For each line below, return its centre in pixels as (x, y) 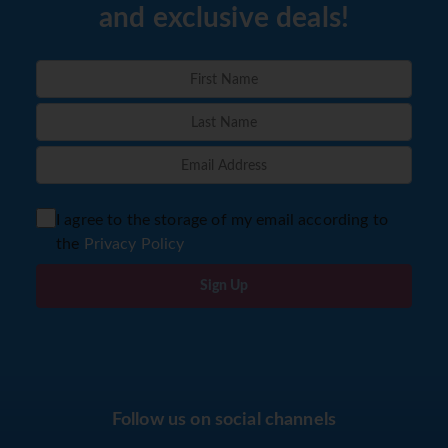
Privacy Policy (134, 244)
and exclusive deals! (223, 18)
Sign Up (224, 286)
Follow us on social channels (224, 420)
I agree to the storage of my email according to (221, 220)
